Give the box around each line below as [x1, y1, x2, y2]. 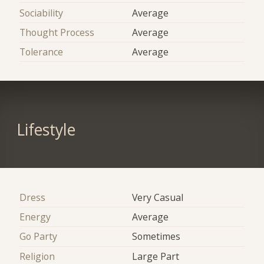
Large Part [132, 249, 179, 263]
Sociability [19, 6, 64, 19]
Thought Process [19, 25, 95, 39]
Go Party [19, 230, 58, 243]
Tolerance [19, 45, 64, 59]
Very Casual [132, 190, 183, 204]
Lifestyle [16, 118, 75, 140]
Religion [19, 249, 55, 263]
